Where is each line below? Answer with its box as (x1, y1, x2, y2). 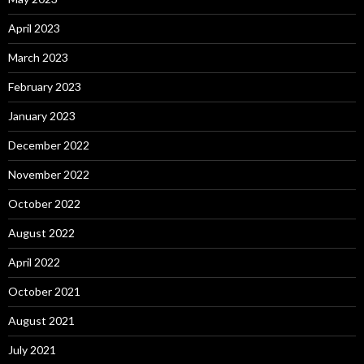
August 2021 (8, 314, 75, 328)
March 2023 (8, 50, 68, 65)
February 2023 (8, 80, 81, 94)
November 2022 (8, 167, 89, 182)
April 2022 (8, 255, 60, 270)
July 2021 (8, 343, 56, 357)
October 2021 (8, 284, 80, 299)
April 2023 (8, 21, 60, 36)
